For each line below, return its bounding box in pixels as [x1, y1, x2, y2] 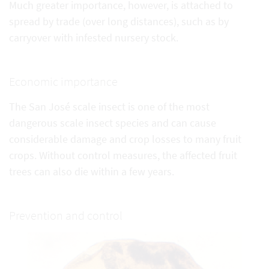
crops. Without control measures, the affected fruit [9, 148, 237, 162]
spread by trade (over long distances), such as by [9, 14, 229, 28]
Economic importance [9, 73, 118, 89]
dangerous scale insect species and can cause [9, 115, 216, 130]
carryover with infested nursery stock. [9, 30, 178, 44]
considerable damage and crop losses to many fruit [9, 131, 241, 146]
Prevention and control [9, 207, 122, 223]
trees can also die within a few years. [9, 164, 174, 178]
